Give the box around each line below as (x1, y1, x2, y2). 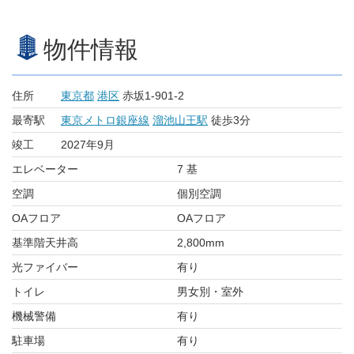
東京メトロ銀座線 (61, 114, 149, 126)
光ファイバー (12, 261, 78, 273)
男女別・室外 (177, 285, 243, 298)
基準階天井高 (12, 236, 78, 249)
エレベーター (12, 163, 78, 175)
